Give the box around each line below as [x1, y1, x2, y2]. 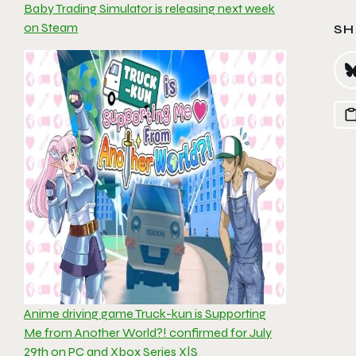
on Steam [24, 20, 78, 35]
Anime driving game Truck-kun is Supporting [24, 306, 266, 321]
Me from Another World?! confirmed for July [24, 325, 272, 340]
